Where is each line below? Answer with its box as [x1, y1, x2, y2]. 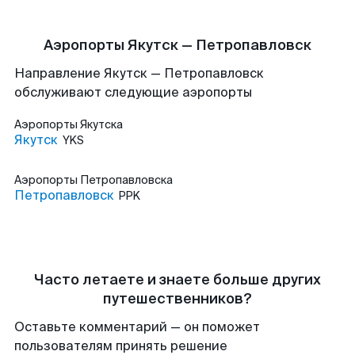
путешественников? [103, 289, 252, 308]
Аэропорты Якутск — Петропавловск [44, 36, 311, 55]
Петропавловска [80, 173, 173, 187]
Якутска [80, 117, 123, 132]
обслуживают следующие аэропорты [14, 84, 252, 101]
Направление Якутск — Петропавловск [14, 65, 264, 82]
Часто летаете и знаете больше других [34, 270, 321, 289]
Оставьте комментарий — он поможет [14, 319, 260, 335]
